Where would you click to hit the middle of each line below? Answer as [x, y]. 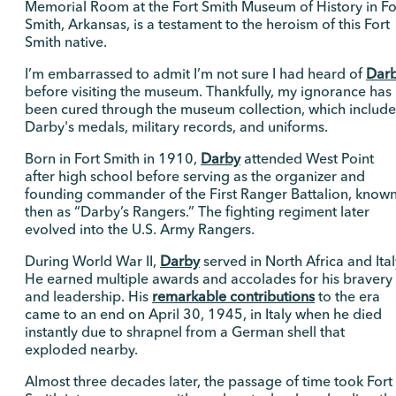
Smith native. [66, 42]
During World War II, [92, 261]
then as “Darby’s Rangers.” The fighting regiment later [197, 212]
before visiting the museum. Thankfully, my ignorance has [208, 91]
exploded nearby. [81, 350]
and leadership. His [88, 297]
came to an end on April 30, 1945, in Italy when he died [203, 314]
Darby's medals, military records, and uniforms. [176, 127]
